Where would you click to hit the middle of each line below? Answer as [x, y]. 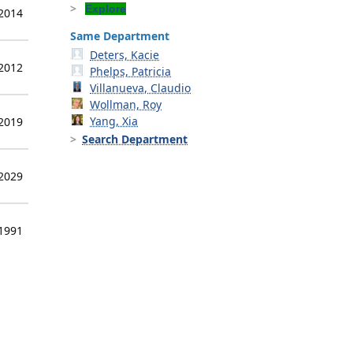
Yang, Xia [114, 121]
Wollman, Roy [126, 105]
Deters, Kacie [125, 55]
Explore [106, 9]
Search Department [135, 139]
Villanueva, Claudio [141, 88]
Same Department [120, 36]
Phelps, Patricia [131, 72]
